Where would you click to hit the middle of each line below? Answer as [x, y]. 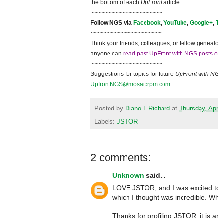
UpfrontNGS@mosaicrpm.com [130, 84]
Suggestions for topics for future [133, 74]
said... [155, 175]
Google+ [201, 23]
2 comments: [121, 157]
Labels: [106, 121]
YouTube [175, 23]
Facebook [147, 23]
